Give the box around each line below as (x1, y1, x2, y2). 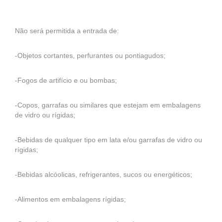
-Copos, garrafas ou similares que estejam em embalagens (15, 101, 201, 109)
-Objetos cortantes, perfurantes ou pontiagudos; (15, 52, 166, 59)
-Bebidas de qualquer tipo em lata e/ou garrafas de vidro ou (15, 136, 202, 144)
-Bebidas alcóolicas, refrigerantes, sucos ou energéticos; (15, 170, 192, 178)
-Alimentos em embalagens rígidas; (15, 195, 126, 203)
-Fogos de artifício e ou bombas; (15, 76, 117, 84)
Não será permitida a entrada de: (15, 27, 119, 35)
